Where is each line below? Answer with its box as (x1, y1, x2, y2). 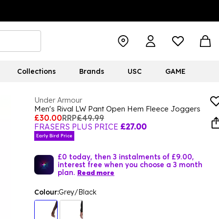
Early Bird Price (36, 133, 72, 138)
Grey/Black (59, 188, 96, 197)
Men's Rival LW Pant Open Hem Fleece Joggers (34, 104, 200, 113)
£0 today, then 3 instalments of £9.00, (58, 152, 194, 161)
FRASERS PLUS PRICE (34, 122, 118, 131)
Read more (77, 168, 114, 177)
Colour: (34, 188, 59, 197)
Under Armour (34, 95, 82, 105)
